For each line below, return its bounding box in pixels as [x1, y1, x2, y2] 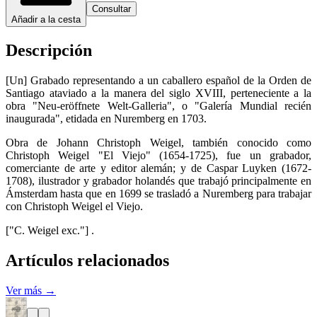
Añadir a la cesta [11, 13, 81, 25]
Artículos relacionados [6, 250, 169, 270]
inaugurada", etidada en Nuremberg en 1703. [6, 112, 207, 125]
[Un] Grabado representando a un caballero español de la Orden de [6, 74, 311, 86]
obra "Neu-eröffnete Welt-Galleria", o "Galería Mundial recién [6, 99, 311, 112]
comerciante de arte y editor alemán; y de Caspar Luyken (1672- [6, 161, 311, 174]
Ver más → [6, 284, 56, 296]
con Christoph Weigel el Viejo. [6, 200, 143, 212]
